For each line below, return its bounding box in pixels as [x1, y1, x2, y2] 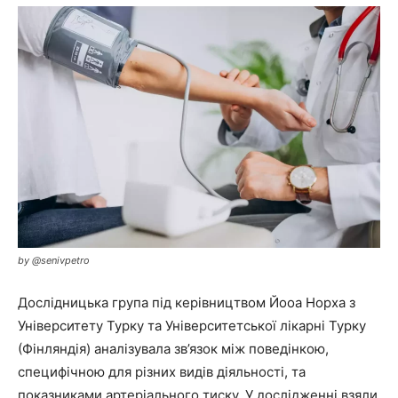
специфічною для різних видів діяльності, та [18, 362, 306, 380]
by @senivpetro [18, 253, 90, 267]
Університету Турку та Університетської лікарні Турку [18, 316, 366, 334]
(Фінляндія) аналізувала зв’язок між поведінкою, [18, 339, 329, 357]
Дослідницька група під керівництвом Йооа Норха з [18, 293, 355, 311]
